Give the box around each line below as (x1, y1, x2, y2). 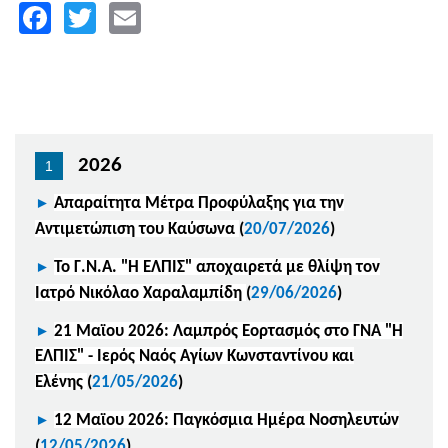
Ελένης (35, 373, 87, 391)
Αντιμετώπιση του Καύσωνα (35, 220, 239, 238)
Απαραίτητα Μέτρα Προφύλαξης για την (54, 194, 344, 212)
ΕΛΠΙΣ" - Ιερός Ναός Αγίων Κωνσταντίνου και (35, 347, 354, 365)
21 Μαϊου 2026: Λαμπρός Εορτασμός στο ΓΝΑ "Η (54, 322, 403, 340)
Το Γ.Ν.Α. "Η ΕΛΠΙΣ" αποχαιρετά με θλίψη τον (54, 258, 380, 276)
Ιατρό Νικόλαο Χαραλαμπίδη (35, 284, 246, 302)
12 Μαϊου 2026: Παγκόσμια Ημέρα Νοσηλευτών (54, 411, 399, 429)
